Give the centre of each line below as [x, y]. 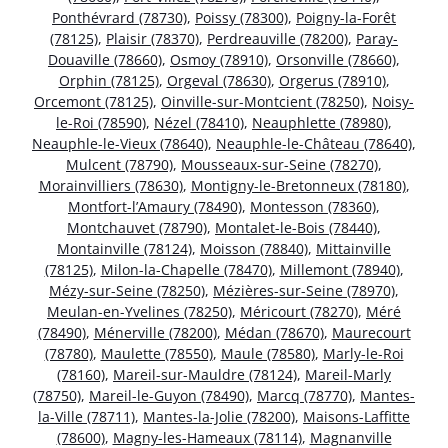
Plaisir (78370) [152, 38]
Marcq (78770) [304, 395]
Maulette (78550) [156, 353]
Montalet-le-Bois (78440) [296, 227]
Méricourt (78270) [299, 311]
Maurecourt [371, 332]
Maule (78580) [267, 353]
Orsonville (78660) [336, 59]
